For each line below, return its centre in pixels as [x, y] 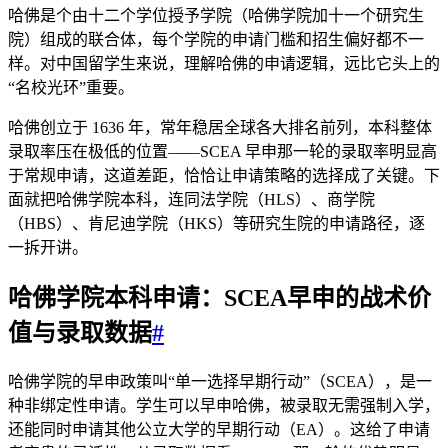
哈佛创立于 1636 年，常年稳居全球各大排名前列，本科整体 [220, 127]
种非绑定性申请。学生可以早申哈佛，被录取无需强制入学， [224, 405]
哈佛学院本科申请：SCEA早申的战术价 [219, 297]
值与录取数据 [80, 332]
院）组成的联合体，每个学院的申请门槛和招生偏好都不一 [216, 39]
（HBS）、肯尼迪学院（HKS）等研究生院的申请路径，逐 [216, 223]
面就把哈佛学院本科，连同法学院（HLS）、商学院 [191, 199]
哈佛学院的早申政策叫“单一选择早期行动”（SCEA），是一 [220, 381]
